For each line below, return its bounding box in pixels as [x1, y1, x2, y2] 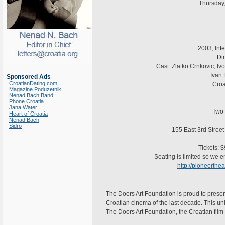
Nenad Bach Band [9, 92, 53, 98]
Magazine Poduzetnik [9, 86, 61, 92]
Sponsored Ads [7, 73, 51, 80]
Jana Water [9, 104, 37, 110]
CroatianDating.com [9, 80, 57, 86]
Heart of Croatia [9, 110, 48, 117]
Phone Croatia [9, 98, 44, 104]
